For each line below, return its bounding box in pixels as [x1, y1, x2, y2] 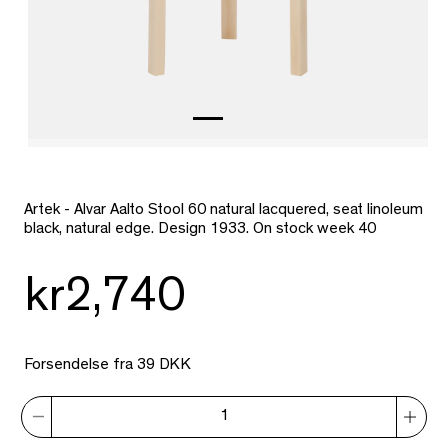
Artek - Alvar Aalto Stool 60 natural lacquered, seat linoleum [24, 203, 423, 220]
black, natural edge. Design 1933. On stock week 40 [24, 222, 376, 239]
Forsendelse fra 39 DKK [24, 358, 191, 375]
